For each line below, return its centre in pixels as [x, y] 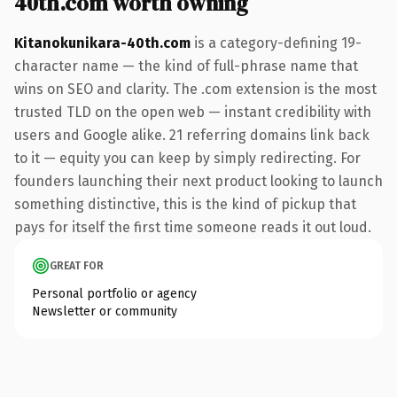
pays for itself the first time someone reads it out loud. [193, 227]
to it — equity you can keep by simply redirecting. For [187, 158]
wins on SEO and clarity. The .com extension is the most [195, 89]
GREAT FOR [77, 265]
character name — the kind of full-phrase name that [186, 66]
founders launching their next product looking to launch [198, 181]
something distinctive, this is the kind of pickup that [185, 204]
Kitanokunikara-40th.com [102, 43]
